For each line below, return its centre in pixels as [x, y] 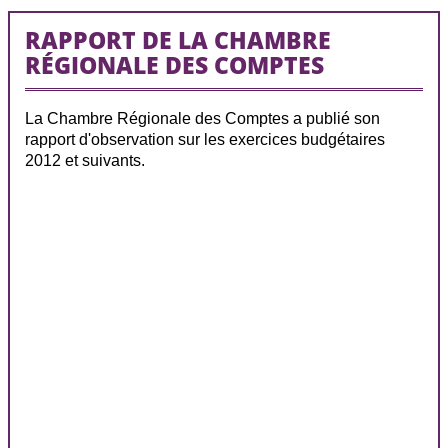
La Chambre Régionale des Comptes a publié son [203, 118]
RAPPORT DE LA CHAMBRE [178, 39]
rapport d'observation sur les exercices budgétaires [205, 139]
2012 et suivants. [85, 160]
